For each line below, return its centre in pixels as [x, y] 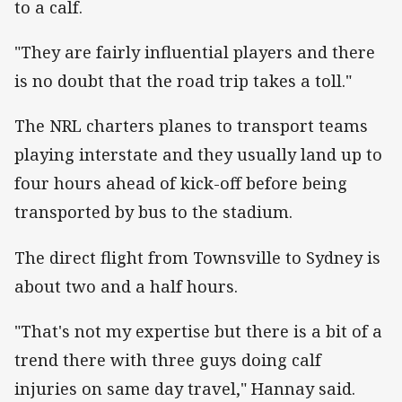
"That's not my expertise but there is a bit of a [198, 331]
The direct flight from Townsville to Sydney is [197, 257]
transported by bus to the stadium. [153, 212]
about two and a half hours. [126, 286]
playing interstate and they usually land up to [198, 155]
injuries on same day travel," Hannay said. [185, 388]
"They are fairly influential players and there [195, 52]
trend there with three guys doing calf [168, 359]
